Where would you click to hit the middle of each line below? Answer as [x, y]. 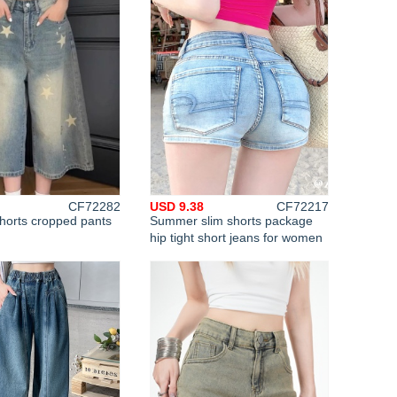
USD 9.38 [177, 206]
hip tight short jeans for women [236, 237]
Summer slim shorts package [231, 221]
